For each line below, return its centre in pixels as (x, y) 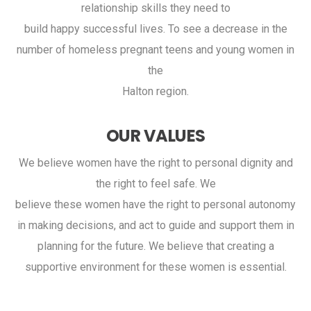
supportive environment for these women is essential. (155, 267)
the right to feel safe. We (155, 183)
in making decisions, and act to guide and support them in (155, 225)
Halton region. (155, 91)
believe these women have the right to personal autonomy (155, 204)
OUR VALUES (155, 135)
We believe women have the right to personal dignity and (155, 162)
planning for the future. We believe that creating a (155, 246)
